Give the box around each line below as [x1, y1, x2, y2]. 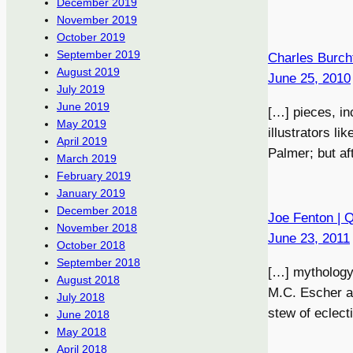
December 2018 [57, 204, 137, 217]
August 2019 [57, 65, 120, 79]
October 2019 [57, 31, 125, 44]
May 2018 [57, 325, 106, 339]
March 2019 [57, 152, 117, 165]
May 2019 [57, 117, 106, 131]
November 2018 [57, 221, 137, 235]
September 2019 [57, 48, 140, 61]
